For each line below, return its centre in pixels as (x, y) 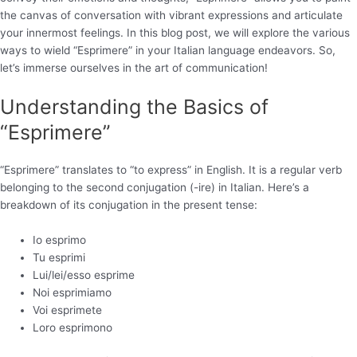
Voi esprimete (68, 310)
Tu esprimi (59, 257)
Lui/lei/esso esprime (84, 275)
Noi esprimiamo (73, 292)
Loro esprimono (73, 327)
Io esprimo (60, 239)
